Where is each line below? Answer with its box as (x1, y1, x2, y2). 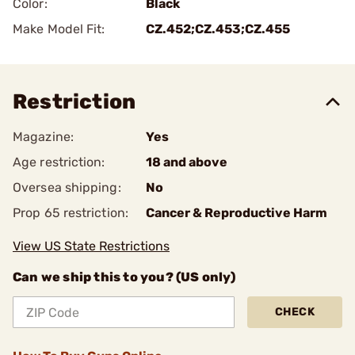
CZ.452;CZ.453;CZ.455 (146, 21, 290, 36)
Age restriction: (13, 155, 105, 170)
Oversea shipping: (13, 180, 121, 195)
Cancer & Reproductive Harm (146, 205, 327, 220)
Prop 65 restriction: (13, 205, 128, 220)
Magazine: (13, 129, 74, 144)
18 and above (146, 155, 227, 170)
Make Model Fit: (13, 21, 105, 36)
